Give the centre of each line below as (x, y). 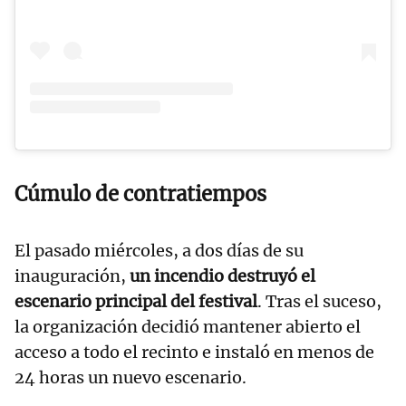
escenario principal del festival (136, 301)
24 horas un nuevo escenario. (130, 377)
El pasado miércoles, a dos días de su (159, 250)
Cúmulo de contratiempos (140, 193)
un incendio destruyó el (222, 275)
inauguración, (72, 275)
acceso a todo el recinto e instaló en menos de (194, 352)
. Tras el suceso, (319, 301)
